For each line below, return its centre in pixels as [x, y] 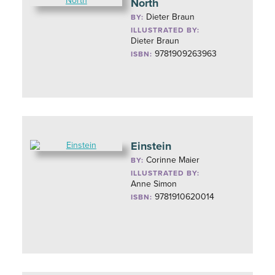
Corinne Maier [173, 160]
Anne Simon [154, 184]
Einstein [151, 146]
